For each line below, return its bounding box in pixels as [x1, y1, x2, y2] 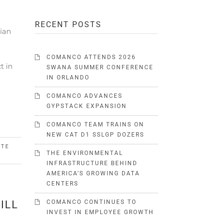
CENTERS [46, 180, 79, 187]
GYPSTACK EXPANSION [46, 103, 127, 109]
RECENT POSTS [35, 20, 102, 29]
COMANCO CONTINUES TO [46, 199, 137, 205]
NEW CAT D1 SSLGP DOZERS [46, 131, 145, 138]
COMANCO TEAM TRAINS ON [46, 121, 145, 128]
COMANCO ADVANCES [46, 93, 123, 99]
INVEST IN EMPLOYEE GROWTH [46, 209, 155, 216]
